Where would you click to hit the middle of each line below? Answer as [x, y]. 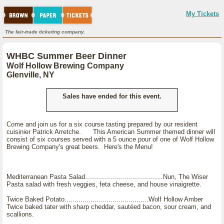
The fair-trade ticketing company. [45, 32]
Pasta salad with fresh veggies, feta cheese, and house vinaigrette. [104, 184]
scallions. [20, 214]
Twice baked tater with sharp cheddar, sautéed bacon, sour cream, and [109, 207]
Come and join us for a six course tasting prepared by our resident [102, 124]
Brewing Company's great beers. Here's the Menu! [80, 147]
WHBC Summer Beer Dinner [66, 56]
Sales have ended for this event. [112, 96]
